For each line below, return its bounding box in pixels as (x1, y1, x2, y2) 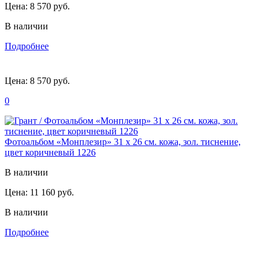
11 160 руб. (28, 187, 74, 197)
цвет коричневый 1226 (5, 147, 96, 157)
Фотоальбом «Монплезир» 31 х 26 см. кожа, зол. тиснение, (5, 136, 241, 147)
